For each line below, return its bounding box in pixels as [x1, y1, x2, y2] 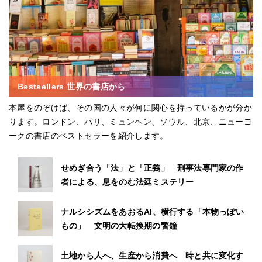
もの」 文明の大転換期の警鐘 [61, 221, 177, 230]
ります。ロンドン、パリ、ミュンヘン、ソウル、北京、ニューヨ [9, 117, 253, 126]
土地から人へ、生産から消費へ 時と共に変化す [61, 251, 244, 260]
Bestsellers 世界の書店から [18, 82, 126, 91]
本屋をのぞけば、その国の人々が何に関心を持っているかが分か [9, 103, 253, 112]
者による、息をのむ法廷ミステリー [61, 177, 194, 187]
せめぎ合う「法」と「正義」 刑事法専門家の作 [61, 163, 244, 173]
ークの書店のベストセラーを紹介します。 [9, 131, 168, 140]
